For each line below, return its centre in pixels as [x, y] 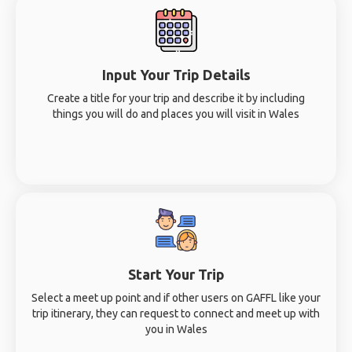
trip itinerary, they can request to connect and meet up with [176, 313]
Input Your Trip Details [176, 75]
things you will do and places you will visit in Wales [176, 114]
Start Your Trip [176, 274]
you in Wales [176, 329]
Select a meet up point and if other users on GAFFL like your [176, 298]
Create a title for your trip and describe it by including [176, 98]
